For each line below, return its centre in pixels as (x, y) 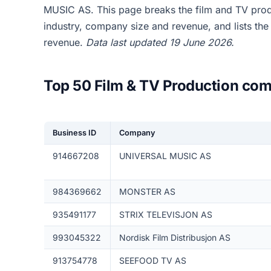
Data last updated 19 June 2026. (160, 42)
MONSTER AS (147, 191)
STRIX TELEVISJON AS (165, 214)
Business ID (74, 133)
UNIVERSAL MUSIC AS (165, 156)
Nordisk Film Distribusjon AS (175, 237)
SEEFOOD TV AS (152, 260)
